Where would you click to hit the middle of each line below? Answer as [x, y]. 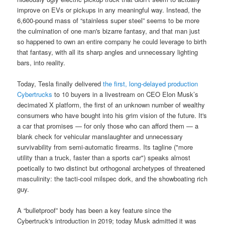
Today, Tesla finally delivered [60, 84]
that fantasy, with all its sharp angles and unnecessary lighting [108, 52]
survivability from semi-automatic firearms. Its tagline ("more [105, 147]
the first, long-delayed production [151, 84]
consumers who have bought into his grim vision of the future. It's [112, 116]
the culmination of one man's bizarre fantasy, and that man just [109, 31]
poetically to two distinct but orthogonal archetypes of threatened [111, 168]
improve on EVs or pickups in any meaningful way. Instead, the [109, 10]
